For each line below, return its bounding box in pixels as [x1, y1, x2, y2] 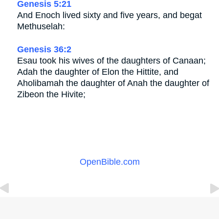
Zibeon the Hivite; [17, 89, 86, 99]
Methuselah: [17, 21, 65, 31]
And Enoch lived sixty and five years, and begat [17, 10, 202, 20]
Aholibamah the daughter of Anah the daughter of [17, 78, 209, 88]
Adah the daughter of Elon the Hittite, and [17, 66, 178, 77]
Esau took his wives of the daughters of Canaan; [17, 55, 206, 66]
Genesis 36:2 [17, 44, 71, 54]
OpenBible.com [79, 156, 140, 167]
